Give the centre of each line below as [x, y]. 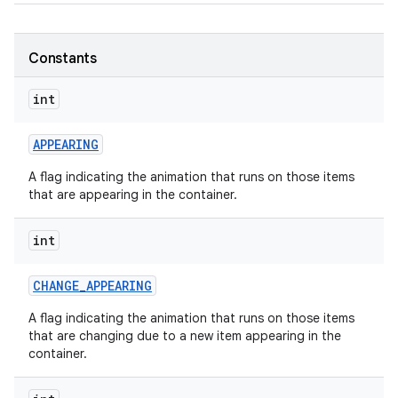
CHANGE [56, 286]
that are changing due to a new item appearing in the [185, 336]
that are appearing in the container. [133, 195]
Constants [63, 59]
